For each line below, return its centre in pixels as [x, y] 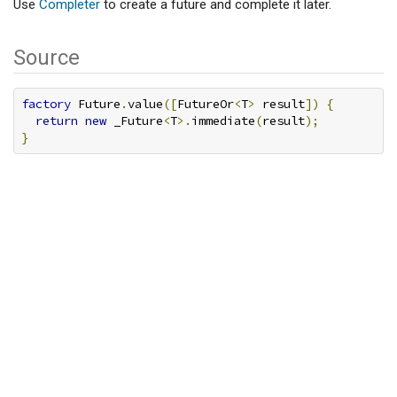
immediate [223, 121]
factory [46, 104]
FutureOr [206, 104]
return [57, 121]
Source [47, 58]
